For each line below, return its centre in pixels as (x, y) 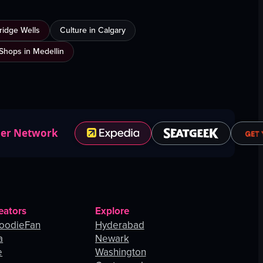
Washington (120, 252)
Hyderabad (119, 225)
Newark (112, 239)
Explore (112, 211)
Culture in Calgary (93, 31)
